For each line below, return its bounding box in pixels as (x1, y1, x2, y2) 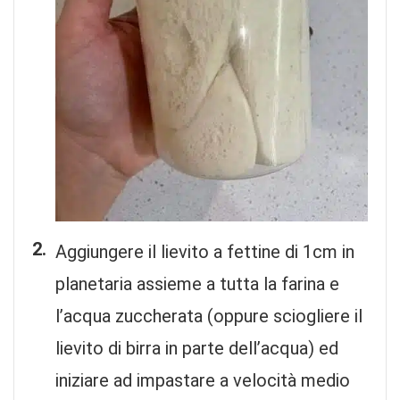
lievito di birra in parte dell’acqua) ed (55, 337, 338, 359)
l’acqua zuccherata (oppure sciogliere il (55, 304, 362, 327)
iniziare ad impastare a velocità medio (55, 369, 350, 391)
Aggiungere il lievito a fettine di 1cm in (55, 240, 354, 262)
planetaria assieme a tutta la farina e (55, 272, 339, 295)
